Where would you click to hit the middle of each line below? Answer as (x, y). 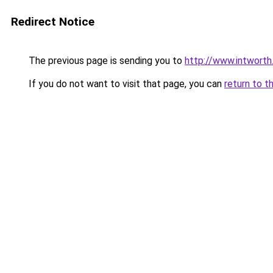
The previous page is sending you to (105, 61)
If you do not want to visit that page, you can (125, 84)
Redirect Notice (53, 22)
